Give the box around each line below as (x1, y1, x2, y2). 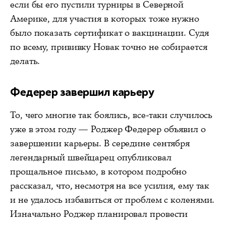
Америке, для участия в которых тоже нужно (10, 13, 199, 25)
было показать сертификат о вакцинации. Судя (10, 27, 209, 39)
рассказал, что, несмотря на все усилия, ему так (10, 180, 210, 192)
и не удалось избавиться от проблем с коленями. (10, 194, 215, 206)
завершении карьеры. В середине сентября (10, 137, 190, 150)
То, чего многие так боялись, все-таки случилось (10, 109, 213, 122)
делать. (10, 55, 40, 68)
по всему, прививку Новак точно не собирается (10, 41, 207, 53)
